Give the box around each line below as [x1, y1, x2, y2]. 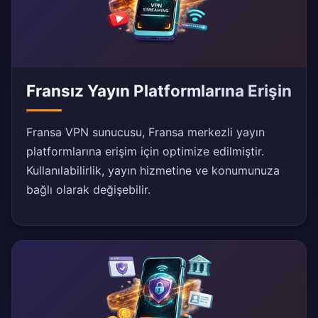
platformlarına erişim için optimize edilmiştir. [26, 144, 264, 159]
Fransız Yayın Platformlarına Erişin [26, 81, 292, 101]
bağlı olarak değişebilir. [26, 182, 150, 197]
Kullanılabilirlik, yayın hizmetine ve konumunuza [26, 163, 280, 178]
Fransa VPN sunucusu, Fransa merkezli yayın [26, 125, 265, 140]
